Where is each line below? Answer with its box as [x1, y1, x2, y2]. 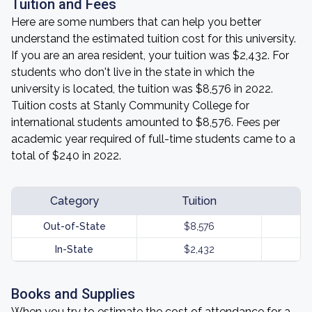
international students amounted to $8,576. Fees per [11, 116, 280, 129]
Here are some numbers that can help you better [11, 15, 261, 29]
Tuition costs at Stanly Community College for [11, 99, 249, 112]
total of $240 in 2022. [11, 149, 121, 162]
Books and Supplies [11, 286, 135, 302]
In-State [55, 244, 93, 255]
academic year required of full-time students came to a [11, 132, 295, 146]
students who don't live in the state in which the [11, 65, 254, 79]
